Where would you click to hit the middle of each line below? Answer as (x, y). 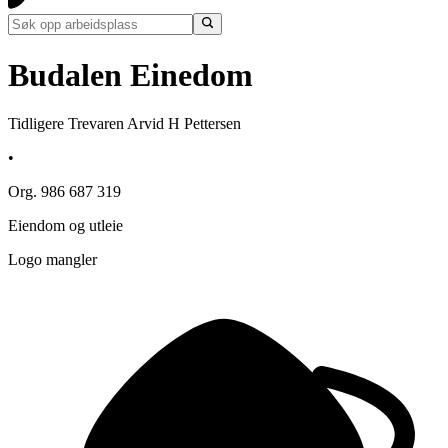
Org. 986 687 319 (64, 192)
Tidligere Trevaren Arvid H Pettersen (124, 124)
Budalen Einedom (130, 74)
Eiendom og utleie (65, 226)
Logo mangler (52, 260)
